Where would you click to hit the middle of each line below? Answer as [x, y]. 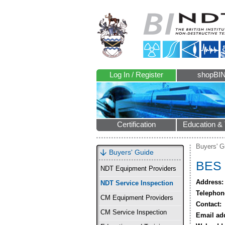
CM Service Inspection [134, 212]
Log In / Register [136, 75]
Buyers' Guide [131, 152]
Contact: [209, 204]
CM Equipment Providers [137, 198]
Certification [136, 125]
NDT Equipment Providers [138, 169]
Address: [210, 182]
